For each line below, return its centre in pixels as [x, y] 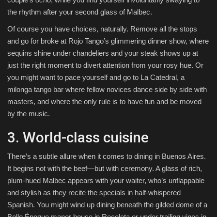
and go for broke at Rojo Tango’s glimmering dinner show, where [108, 41]
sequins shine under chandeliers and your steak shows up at [103, 53]
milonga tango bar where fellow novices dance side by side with [107, 90]
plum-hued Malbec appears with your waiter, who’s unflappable [106, 181]
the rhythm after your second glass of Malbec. [80, 12]
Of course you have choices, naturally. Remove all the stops [102, 29]
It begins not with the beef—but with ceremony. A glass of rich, [105, 169]
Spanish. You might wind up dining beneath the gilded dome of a [107, 205]
